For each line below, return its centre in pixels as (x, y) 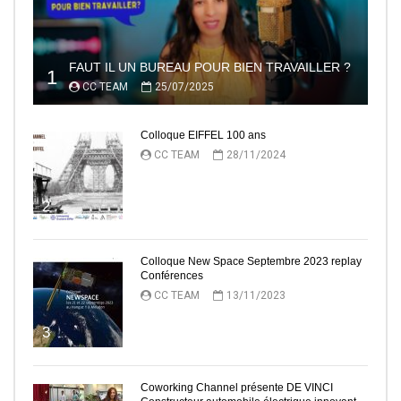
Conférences (172, 276)
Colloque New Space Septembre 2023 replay (251, 262)
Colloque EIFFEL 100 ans (203, 136)
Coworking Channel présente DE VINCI (237, 388)
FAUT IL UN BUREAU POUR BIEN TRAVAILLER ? (210, 68)
